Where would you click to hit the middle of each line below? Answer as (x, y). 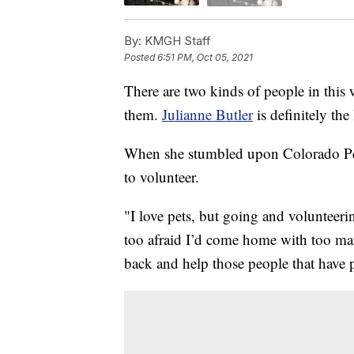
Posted (141, 57)
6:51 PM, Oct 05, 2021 (205, 57)
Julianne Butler (207, 114)
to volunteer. (162, 176)
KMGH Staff (176, 40)
